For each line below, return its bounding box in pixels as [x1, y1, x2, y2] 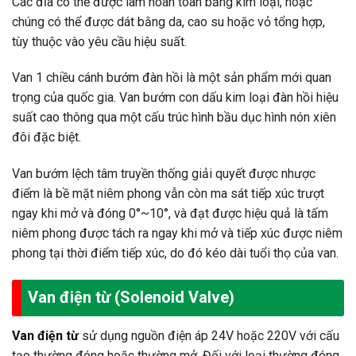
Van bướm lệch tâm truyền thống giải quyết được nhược [12, 166, 315, 182]
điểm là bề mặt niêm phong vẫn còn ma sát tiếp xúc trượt [12, 186, 324, 202]
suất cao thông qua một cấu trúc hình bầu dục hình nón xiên [12, 110, 336, 126]
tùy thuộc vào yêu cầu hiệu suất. [12, 33, 187, 49]
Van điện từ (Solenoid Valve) [28, 287, 234, 307]
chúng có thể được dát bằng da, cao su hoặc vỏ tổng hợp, [12, 14, 325, 29]
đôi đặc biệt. [12, 130, 81, 145]
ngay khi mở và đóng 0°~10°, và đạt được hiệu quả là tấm [12, 206, 328, 222]
